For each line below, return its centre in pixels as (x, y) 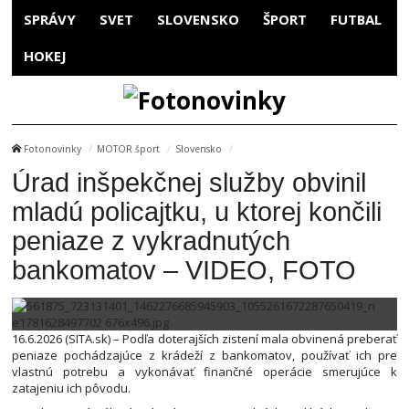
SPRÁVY (50, 19)
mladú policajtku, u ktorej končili (197, 211)
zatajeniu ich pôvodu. (71, 388)
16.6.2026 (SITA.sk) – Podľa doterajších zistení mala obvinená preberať (204, 338)
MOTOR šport (128, 149)
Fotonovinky (52, 149)
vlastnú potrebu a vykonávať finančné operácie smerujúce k (204, 371)
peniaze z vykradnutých (151, 241)
